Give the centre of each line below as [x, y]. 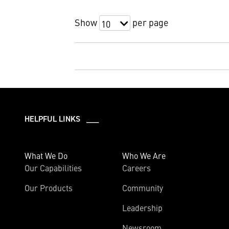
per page [150, 22]
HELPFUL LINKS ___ [62, 119]
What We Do [46, 156]
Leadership [142, 208]
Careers [136, 168]
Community [143, 188]
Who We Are [144, 156]
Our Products [49, 188]
